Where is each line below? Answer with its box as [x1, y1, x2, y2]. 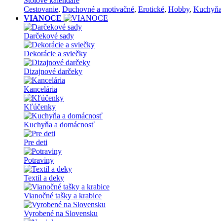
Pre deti [24, 138, 47, 147]
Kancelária [24, 85, 57, 93]
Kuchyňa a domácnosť [24, 120, 95, 129]
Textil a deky [24, 174, 64, 182]
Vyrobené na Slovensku [24, 209, 98, 218]
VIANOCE [24, 14, 62, 22]
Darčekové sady [24, 32, 74, 40]
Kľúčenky [24, 103, 56, 111]
